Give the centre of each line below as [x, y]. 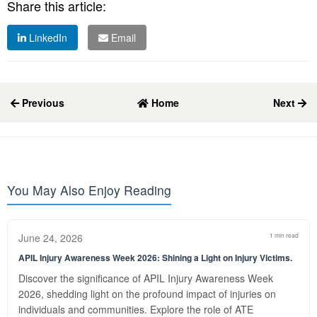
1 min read [284, 235]
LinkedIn [47, 38]
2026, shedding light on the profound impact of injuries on [147, 294]
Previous [42, 103]
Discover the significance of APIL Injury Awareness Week [146, 278]
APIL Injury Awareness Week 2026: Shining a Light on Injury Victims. [155, 258]
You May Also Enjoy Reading [89, 190]
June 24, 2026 [51, 238]
